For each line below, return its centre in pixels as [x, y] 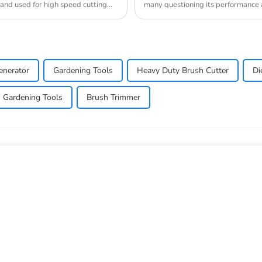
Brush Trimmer [113, 97]
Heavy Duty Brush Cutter [183, 70]
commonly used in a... [180, 14]
